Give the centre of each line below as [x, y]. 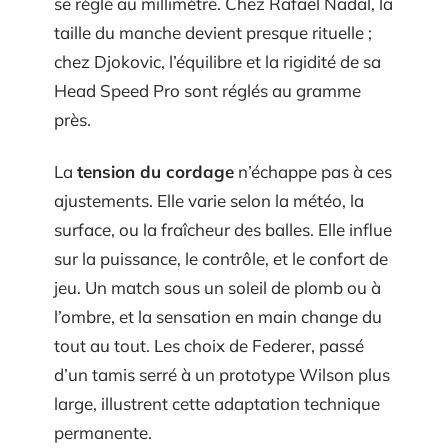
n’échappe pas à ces [313, 171]
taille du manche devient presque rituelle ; [213, 32]
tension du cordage [155, 171]
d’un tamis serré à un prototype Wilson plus [222, 374]
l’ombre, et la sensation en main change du [218, 316]
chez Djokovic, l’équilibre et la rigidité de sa [217, 61]
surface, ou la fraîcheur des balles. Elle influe [223, 229]
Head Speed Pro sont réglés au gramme [207, 90]
